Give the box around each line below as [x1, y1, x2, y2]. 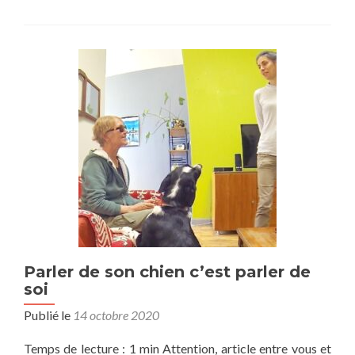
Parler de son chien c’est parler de [24, 262, 311, 281]
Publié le [24, 307, 73, 323]
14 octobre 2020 [73, 307, 159, 323]
